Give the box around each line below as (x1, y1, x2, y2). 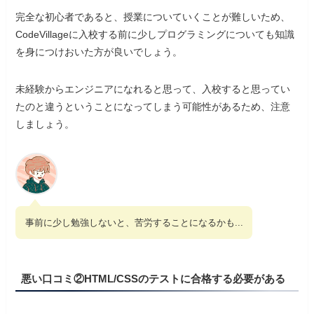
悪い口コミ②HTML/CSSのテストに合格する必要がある (21, 273, 286, 285)
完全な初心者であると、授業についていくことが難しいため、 (15, 11, 291, 22)
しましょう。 (15, 118, 75, 130)
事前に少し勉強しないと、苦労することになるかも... (25, 217, 243, 228)
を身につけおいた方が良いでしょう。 (15, 46, 183, 57)
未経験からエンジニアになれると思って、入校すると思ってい (15, 83, 291, 95)
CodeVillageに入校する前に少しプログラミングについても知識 (15, 28, 295, 40)
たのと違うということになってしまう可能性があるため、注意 (15, 100, 291, 112)
